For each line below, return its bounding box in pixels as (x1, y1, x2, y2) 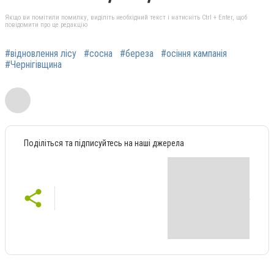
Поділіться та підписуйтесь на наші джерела (24, 138, 184, 149)
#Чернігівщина (5, 59, 62, 71)
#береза (120, 48, 154, 60)
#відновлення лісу (5, 48, 76, 60)
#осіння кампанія (161, 48, 227, 60)
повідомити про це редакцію (5, 21, 87, 29)
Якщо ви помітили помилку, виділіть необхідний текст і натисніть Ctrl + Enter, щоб (5, 13, 247, 22)
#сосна (84, 48, 113, 60)
